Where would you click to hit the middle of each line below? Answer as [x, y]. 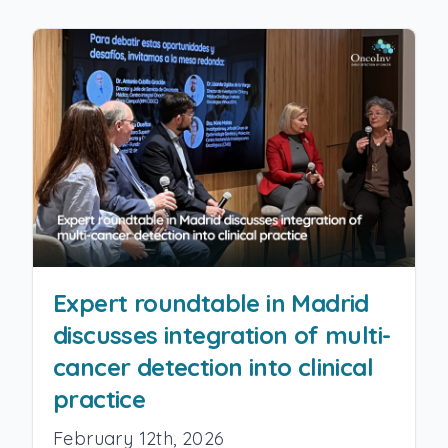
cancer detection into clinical [213, 367]
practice [99, 399]
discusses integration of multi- [222, 335]
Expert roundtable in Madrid [211, 303]
